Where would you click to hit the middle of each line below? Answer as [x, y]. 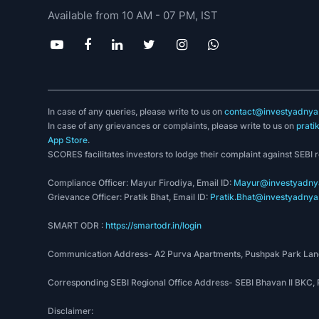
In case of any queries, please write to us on [136, 111]
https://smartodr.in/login [154, 225]
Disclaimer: [71, 310]
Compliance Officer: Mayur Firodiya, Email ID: [141, 182]
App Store [68, 140]
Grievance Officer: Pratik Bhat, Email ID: [129, 197]
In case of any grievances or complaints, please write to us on [172, 125]
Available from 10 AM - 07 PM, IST [133, 15]
